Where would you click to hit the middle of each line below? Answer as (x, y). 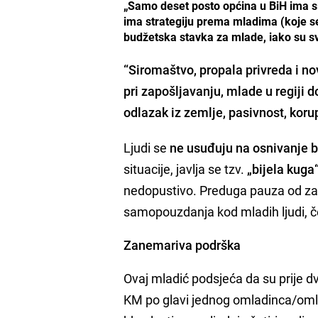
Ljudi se (147, 147)
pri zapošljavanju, (175, 91)
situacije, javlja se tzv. (186, 169)
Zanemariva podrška (182, 245)
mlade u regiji (266, 91)
